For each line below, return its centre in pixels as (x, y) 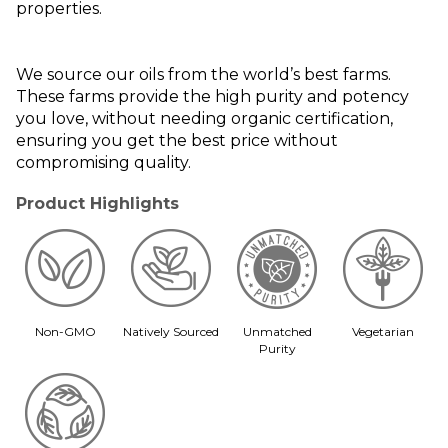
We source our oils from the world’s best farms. (203, 74)
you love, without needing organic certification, (204, 118)
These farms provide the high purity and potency (212, 96)
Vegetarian (383, 331)
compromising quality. (103, 162)
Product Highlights (97, 203)
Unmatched (277, 331)
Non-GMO (65, 331)
